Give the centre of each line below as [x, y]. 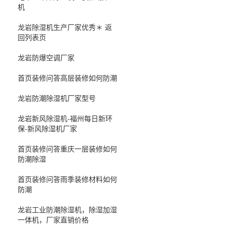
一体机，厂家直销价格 [53, 219]
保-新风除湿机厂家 [47, 128]
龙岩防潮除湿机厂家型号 [57, 98]
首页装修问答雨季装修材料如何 [67, 179]
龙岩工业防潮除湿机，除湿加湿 [67, 209]
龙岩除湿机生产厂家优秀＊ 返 [65, 27]
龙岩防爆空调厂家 [46, 57]
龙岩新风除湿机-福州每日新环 [65, 118]
